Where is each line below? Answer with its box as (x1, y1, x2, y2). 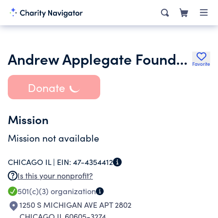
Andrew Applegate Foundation (176, 48, 187, 69)
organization (49, 186, 96, 196)
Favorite (192, 60, 210, 67)
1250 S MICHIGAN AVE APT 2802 (19, 200, 131, 210)
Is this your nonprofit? (18, 170, 93, 181)
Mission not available (8, 131, 99, 144)
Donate (27, 79, 65, 95)
